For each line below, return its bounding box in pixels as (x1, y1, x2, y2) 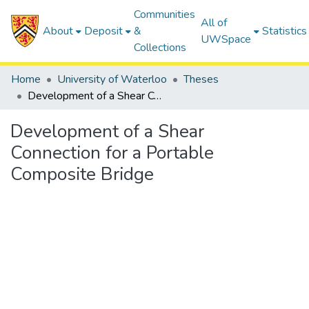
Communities (134, 7, 196, 22)
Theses (183, 72, 219, 87)
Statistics (262, 23, 308, 39)
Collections (134, 40, 187, 55)
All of (201, 15, 228, 30)
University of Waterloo (57, 72, 167, 87)
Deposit (84, 23, 123, 39)
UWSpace (201, 32, 252, 47)
